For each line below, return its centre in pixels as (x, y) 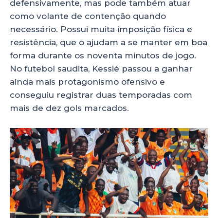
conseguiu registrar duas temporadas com (101, 95)
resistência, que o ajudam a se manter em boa (109, 42)
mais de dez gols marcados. (69, 108)
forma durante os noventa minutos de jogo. (103, 55)
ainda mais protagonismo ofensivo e (87, 82)
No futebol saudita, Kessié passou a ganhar (101, 68)
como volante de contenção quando (88, 16)
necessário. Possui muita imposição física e (101, 29)
